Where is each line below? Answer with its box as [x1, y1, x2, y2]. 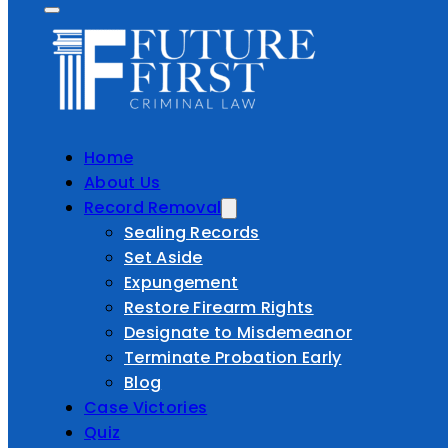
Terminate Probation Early [124, 346, 342, 369]
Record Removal [84, 196, 222, 219]
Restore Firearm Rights [124, 296, 314, 319]
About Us [84, 171, 161, 194]
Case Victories [84, 396, 208, 419]
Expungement [124, 271, 239, 294]
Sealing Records [124, 221, 260, 244]
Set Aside [124, 246, 203, 269]
